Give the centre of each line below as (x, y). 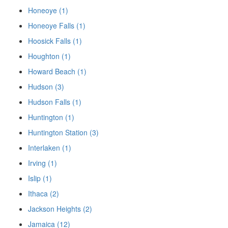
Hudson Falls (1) (55, 102)
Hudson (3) (46, 87)
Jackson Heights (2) (60, 209)
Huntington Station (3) (63, 133)
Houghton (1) (49, 56)
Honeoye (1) (48, 10)
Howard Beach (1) (57, 72)
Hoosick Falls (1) (55, 41)
